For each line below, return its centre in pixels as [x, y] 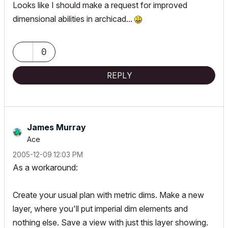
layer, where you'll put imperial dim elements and [100, 209]
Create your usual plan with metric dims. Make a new [108, 195]
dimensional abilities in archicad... [74, 19]
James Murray [56, 127]
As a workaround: [45, 167]
